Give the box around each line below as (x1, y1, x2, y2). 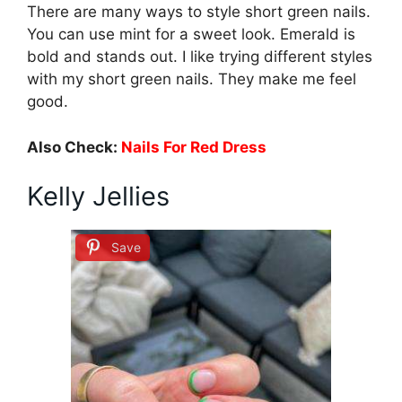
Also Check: (27, 137, 121, 156)
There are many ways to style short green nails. (27, 3, 371, 22)
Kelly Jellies (27, 180, 170, 213)
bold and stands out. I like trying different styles (27, 48, 372, 66)
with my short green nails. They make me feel (27, 70, 356, 89)
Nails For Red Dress (121, 137, 267, 156)
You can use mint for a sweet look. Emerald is (27, 25, 355, 44)
